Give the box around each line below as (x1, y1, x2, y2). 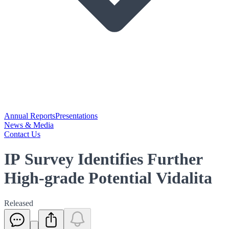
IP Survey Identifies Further (4, 150, 203, 169)
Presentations (55, 111, 98, 120)
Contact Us (4, 130, 40, 139)
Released (4, 198, 33, 208)
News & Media (4, 121, 54, 129)
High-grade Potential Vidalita (4, 169, 212, 188)
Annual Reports (4, 111, 55, 120)
